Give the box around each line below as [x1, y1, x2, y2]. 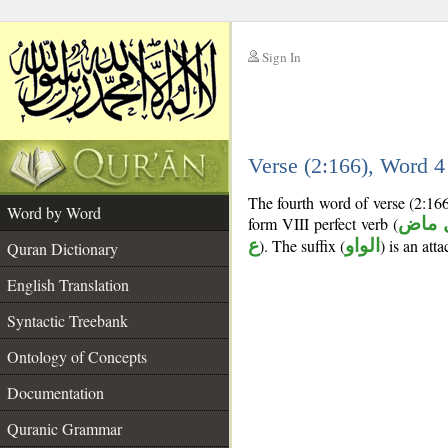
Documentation [7, 382, 104, 403]
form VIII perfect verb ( [248, 213, 399, 234]
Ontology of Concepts [7, 346, 147, 367]
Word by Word [7, 202, 101, 223]
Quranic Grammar [7, 418, 122, 439]
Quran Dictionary [7, 238, 118, 259]
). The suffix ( [259, 235, 345, 256]
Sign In [262, 48, 301, 66]
